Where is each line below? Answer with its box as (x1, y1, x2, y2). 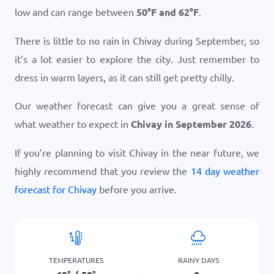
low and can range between (15, 6, 136, 18)
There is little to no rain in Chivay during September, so (15, 34, 259, 46)
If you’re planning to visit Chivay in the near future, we (15, 146, 259, 158)
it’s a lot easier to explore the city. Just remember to (15, 53, 259, 65)
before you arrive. (97, 183, 177, 195)
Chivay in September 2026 (131, 117, 251, 130)
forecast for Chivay (15, 183, 97, 195)
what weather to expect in (15, 117, 131, 130)
